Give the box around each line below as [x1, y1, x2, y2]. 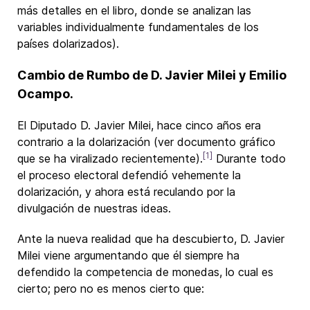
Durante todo [212, 152, 286, 165]
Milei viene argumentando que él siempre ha [17, 248, 239, 262]
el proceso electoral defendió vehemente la [17, 168, 241, 182]
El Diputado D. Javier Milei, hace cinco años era [17, 118, 261, 132]
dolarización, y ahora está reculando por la [17, 185, 235, 199]
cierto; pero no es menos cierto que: [17, 282, 204, 295]
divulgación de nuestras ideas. [17, 201, 171, 215]
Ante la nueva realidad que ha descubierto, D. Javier [17, 232, 284, 246]
